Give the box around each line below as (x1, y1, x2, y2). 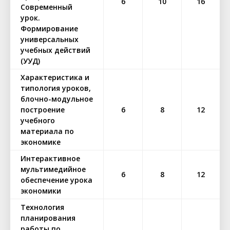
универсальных (21, 34, 79, 44)
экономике (21, 137, 61, 147)
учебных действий (21, 45, 90, 55)
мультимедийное (21, 164, 86, 174)
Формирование (21, 24, 78, 33)
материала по (21, 126, 74, 136)
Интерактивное (21, 154, 80, 163)
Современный (21, 2, 72, 12)
